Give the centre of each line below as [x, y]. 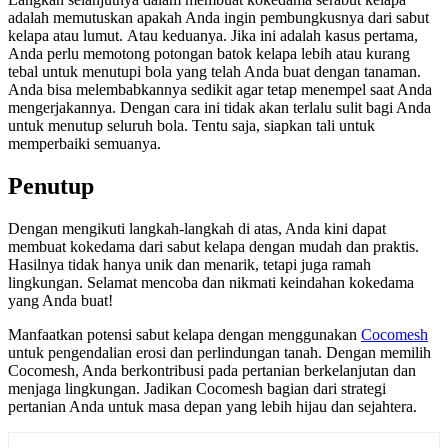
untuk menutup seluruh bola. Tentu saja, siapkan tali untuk [191, 125]
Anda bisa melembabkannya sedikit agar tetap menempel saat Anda [220, 89]
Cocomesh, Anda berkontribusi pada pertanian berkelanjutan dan [212, 370]
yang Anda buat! [60, 300]
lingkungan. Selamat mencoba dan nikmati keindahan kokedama [211, 282]
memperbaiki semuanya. [84, 143]
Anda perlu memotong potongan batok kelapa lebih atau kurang [209, 53]
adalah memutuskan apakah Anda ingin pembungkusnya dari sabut [218, 17]
